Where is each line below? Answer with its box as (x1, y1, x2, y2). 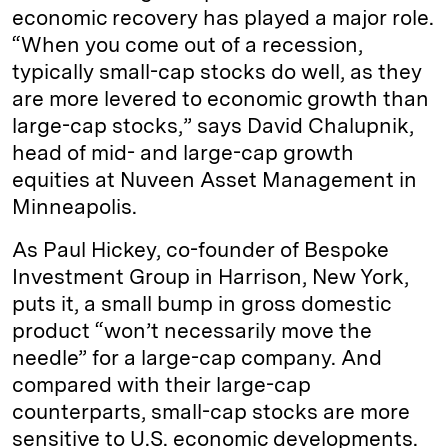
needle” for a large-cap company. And (12, 345, 382, 370)
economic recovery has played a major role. (12, 5, 434, 30)
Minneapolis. (12, 194, 137, 219)
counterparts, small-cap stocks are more (12, 399, 410, 424)
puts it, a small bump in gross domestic (12, 291, 391, 316)
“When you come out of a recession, (12, 32, 363, 57)
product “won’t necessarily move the (12, 318, 372, 343)
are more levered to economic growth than (12, 86, 429, 111)
